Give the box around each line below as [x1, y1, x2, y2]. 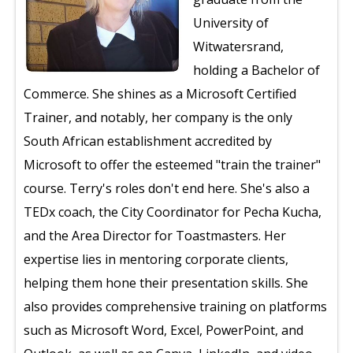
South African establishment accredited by [24, 132, 272, 150]
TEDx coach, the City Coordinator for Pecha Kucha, [24, 203, 321, 221]
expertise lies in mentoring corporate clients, [24, 251, 288, 268]
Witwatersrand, [193, 38, 284, 55]
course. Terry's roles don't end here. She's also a [24, 180, 310, 197]
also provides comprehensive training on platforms [24, 298, 327, 315]
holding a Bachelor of [193, 61, 320, 79]
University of [193, 14, 269, 32]
